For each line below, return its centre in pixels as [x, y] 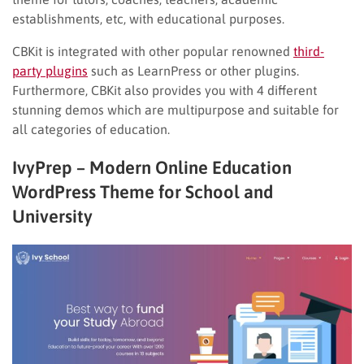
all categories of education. [91, 129]
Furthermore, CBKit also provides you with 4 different [165, 90]
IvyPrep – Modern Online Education [152, 167]
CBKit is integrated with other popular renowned [153, 51]
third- [309, 51]
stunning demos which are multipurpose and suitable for [175, 109]
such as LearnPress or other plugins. [193, 70]
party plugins [50, 70]
